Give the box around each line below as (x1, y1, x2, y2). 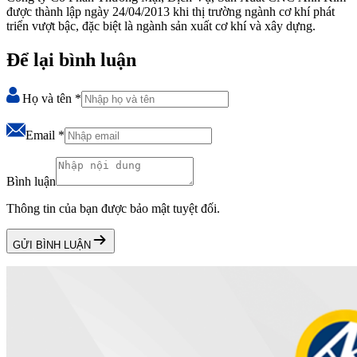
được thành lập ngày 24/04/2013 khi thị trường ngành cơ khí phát (6, 5, 335, 19)
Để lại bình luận (6, 49, 136, 70)
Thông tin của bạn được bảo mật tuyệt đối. (6, 201, 220, 215)
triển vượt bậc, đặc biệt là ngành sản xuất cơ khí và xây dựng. (6, 19, 316, 33)
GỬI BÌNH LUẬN (13, 238, 91, 251)
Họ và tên (22, 91, 75, 105)
